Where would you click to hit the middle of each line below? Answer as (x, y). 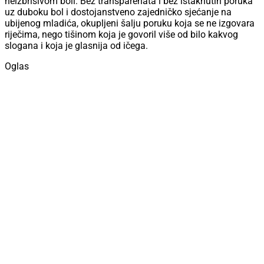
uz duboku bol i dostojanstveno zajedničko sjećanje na (118, 12)
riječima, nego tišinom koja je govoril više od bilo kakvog (121, 35)
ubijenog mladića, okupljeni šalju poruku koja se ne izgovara (130, 24)
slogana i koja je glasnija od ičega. (76, 46)
